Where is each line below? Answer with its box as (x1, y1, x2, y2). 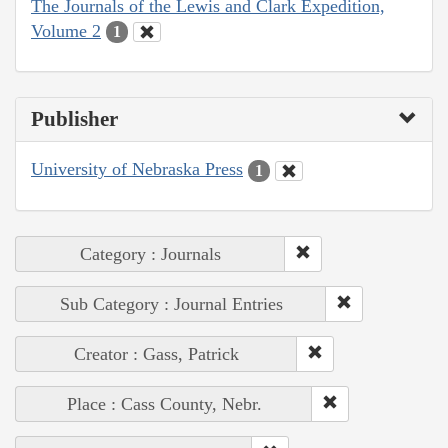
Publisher (31, 107, 118, 132)
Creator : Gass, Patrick (74, 343, 239, 364)
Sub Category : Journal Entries (59, 293, 283, 314)
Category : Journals (80, 243, 221, 264)
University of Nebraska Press (31, 159, 243, 180)
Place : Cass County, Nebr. (66, 393, 262, 414)
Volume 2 (31, 20, 101, 41)
